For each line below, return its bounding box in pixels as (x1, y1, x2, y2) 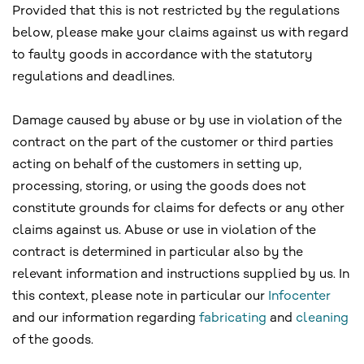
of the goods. (12, 333, 93, 348)
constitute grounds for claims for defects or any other (12, 201, 344, 216)
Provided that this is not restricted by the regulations (12, 4, 340, 19)
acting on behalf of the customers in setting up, (12, 158, 301, 172)
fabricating (199, 311, 266, 326)
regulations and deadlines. (12, 70, 175, 84)
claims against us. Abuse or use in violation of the (12, 223, 316, 238)
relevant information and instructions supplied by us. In (12, 267, 349, 282)
